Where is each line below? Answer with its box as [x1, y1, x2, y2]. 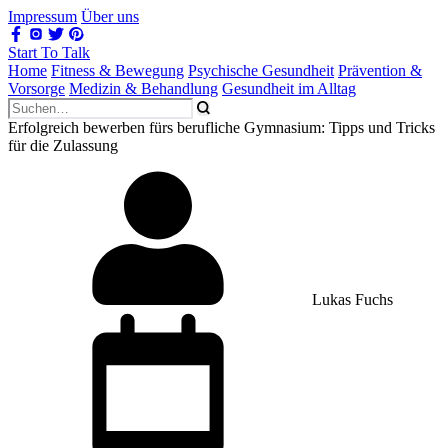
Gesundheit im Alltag [222, 80, 356, 97]
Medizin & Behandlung [69, 80, 218, 97]
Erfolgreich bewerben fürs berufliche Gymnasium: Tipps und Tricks [8, 119, 435, 136]
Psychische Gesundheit [188, 62, 334, 79]
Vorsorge [8, 80, 65, 97]
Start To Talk [8, 44, 90, 61]
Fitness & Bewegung [51, 62, 184, 79]
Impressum [8, 8, 77, 25]
